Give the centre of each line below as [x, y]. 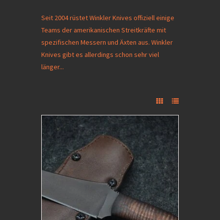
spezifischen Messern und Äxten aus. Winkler [107, 42]
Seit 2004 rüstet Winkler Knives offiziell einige [108, 18]
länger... [53, 67]
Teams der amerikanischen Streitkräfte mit [104, 30]
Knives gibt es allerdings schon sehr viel [100, 55]
